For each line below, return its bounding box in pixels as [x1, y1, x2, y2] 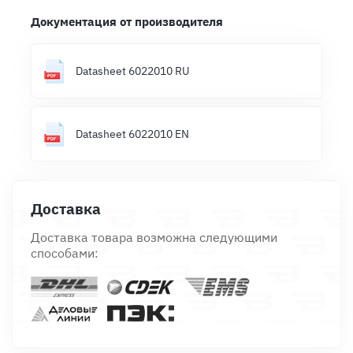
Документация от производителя [31, 14, 223, 29]
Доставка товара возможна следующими [31, 229, 277, 245]
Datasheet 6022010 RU [76, 64, 189, 78]
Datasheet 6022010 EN [76, 127, 189, 141]
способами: [31, 245, 98, 261]
